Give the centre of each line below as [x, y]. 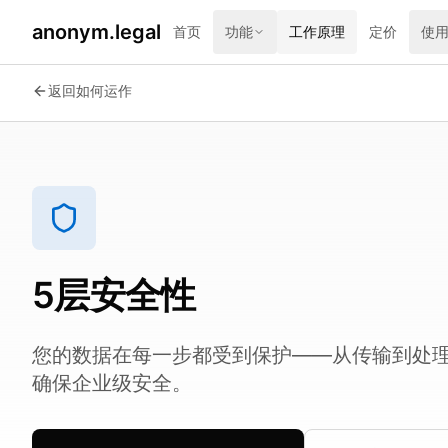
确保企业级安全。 [112, 383]
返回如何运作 [90, 90]
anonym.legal [96, 32]
